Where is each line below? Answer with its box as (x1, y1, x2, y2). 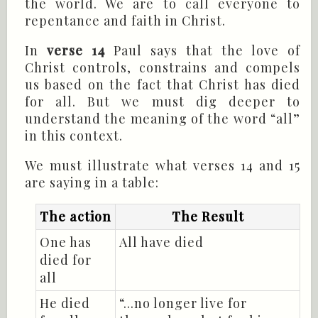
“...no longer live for (119, 295, 247, 312)
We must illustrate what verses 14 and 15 (25, 157, 300, 175)
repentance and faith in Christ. (25, 12, 226, 30)
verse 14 (47, 42, 105, 60)
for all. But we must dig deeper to (25, 93, 300, 111)
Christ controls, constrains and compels (25, 59, 300, 77)
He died (40, 295, 90, 312)
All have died (119, 234, 204, 251)
